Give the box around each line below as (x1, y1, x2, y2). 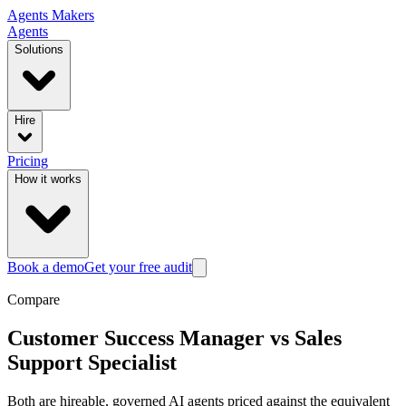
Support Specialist (7, 350, 177, 374)
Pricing (7, 153, 48, 169)
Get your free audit (84, 259, 192, 275)
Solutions (14, 43, 63, 56)
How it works (14, 172, 82, 186)
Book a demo (7, 259, 84, 275)
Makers (52, 7, 94, 23)
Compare (7, 292, 60, 307)
